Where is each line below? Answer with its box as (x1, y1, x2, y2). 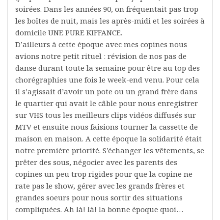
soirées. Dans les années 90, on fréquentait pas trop (15, 4, 198, 14)
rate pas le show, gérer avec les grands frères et (15, 181, 185, 191)
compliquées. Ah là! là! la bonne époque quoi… (15, 204, 183, 215)
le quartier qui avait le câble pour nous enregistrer (15, 98, 198, 109)
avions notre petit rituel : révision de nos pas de (15, 51, 187, 61)
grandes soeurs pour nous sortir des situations (15, 192, 183, 203)
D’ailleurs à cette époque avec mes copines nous (15, 39, 187, 50)
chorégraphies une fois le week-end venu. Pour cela (15, 75, 199, 85)
